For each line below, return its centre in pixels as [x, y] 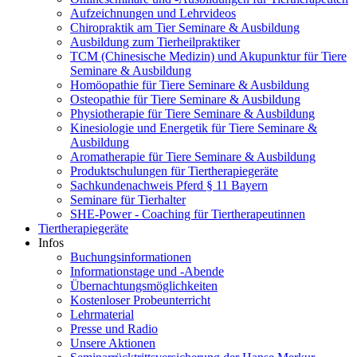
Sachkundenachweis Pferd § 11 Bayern [169, 185]
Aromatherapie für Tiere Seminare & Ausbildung [193, 156]
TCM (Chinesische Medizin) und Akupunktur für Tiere [208, 56]
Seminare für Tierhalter [128, 199]
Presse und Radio [114, 328]
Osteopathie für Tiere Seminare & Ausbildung [185, 99]
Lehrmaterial [102, 314]
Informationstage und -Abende [147, 271]
